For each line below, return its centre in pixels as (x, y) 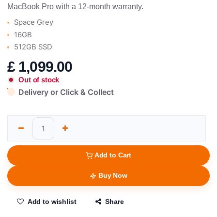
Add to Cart (113, 155)
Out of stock (39, 79)
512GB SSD (33, 47)
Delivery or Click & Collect (66, 92)
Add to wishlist (52, 202)
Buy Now (113, 176)
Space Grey (34, 23)
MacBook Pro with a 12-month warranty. (75, 7)
